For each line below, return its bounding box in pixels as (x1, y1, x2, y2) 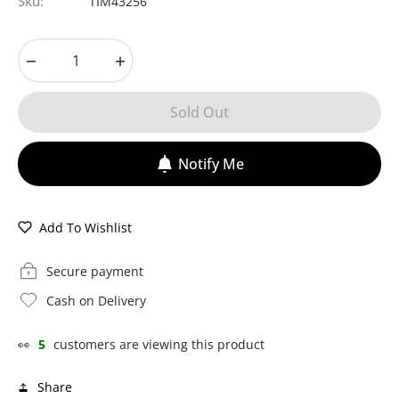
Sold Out (170, 102, 229, 122)
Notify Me (177, 153, 244, 174)
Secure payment (46, 262, 143, 280)
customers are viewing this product (53, 335, 265, 353)
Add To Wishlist (39, 218, 132, 236)
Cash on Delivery (46, 291, 146, 309)
